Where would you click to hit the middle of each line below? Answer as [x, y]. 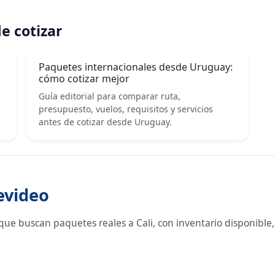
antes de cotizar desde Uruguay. [106, 122]
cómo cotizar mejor [84, 79]
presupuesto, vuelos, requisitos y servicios [126, 109]
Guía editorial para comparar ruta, [110, 96]
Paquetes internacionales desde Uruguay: [136, 67]
